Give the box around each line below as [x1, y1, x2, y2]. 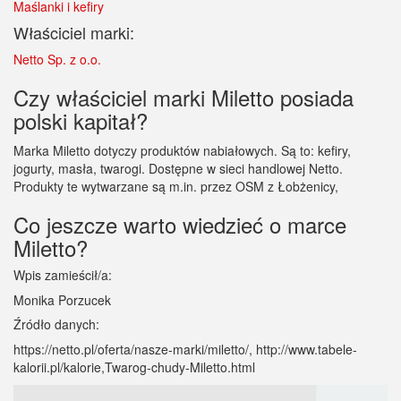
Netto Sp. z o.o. [13, 50, 101, 69]
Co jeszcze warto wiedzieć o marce [13, 209, 346, 241]
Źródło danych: [13, 315, 99, 334]
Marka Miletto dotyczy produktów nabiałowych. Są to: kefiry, [13, 141, 351, 160]
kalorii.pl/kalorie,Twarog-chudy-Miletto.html [13, 358, 255, 377]
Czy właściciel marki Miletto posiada [13, 81, 354, 114]
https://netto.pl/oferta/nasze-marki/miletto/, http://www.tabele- [13, 340, 357, 359]
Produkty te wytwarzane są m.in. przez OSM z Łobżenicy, [13, 177, 338, 196]
